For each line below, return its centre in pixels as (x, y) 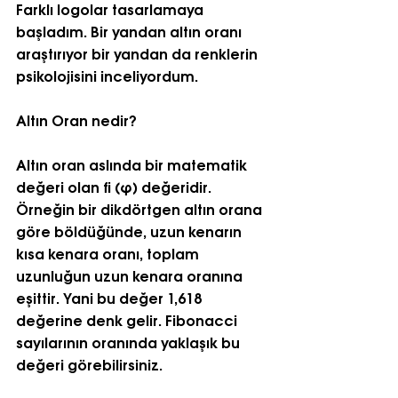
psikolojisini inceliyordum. (107, 75)
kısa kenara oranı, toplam (109, 252)
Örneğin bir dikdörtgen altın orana (141, 208)
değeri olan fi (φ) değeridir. (115, 186)
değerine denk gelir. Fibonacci (128, 319)
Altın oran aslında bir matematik (133, 163)
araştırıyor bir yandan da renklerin (139, 52)
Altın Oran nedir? (76, 119)
